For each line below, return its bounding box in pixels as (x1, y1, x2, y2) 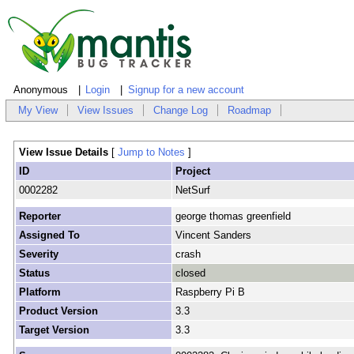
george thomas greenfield (175, 210, 291, 223)
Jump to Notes (117, 146, 185, 159)
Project (175, 165, 210, 178)
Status (18, 267, 50, 280)
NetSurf (175, 184, 210, 197)
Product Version (18, 305, 98, 318)
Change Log (153, 104, 209, 117)
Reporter (18, 210, 61, 223)
